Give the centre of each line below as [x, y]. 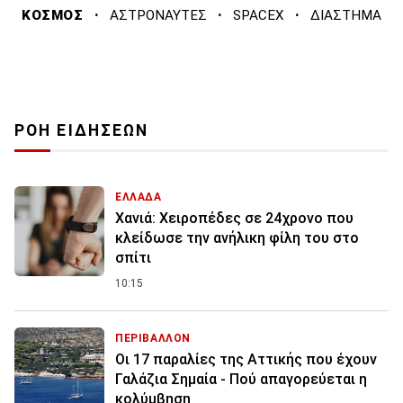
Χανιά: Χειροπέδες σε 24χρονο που [234, 218]
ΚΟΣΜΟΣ [53, 15]
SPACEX [258, 15]
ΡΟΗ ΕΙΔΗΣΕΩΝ [82, 130]
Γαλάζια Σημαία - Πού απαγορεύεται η [241, 379]
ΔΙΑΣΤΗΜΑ [345, 15]
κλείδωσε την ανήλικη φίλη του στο [237, 237]
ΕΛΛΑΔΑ [139, 197]
